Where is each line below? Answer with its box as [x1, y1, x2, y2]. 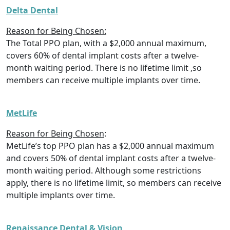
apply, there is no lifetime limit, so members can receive [6, 177, 221, 189]
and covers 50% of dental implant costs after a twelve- [6, 152, 216, 164]
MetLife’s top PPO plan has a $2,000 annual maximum [6, 140, 214, 152]
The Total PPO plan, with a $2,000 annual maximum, [6, 37, 206, 49]
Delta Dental [6, 5, 58, 16]
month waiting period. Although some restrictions [6, 165, 201, 177]
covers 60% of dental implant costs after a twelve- [6, 50, 199, 62]
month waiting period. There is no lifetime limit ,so [6, 62, 202, 74]
